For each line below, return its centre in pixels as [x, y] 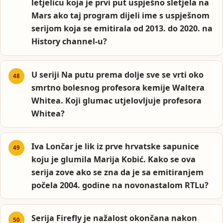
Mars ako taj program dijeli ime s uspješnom [121, 16]
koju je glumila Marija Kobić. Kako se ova [114, 159]
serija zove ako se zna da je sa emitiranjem [118, 172]
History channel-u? [69, 42]
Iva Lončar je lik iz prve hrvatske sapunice [115, 146]
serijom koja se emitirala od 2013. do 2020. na [122, 29]
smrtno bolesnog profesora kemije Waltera [118, 87]
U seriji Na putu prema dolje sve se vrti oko [118, 74]
